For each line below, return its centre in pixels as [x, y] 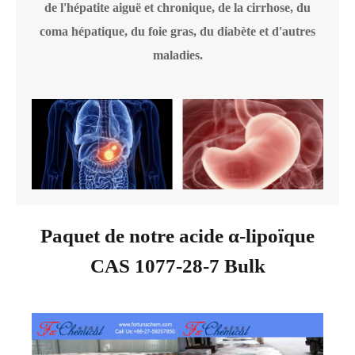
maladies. [177, 55]
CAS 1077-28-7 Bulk [177, 265]
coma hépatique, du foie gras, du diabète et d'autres [177, 31]
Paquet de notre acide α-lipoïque [177, 235]
